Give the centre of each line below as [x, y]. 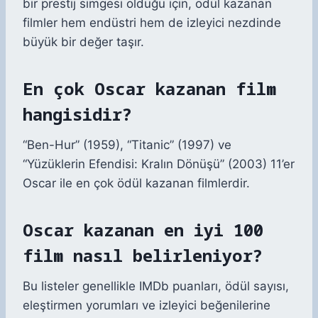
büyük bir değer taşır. [83, 42]
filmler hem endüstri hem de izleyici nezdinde [152, 23]
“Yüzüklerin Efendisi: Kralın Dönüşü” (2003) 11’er [159, 164]
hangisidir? [77, 114]
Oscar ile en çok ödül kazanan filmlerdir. [136, 183]
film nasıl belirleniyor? [143, 256]
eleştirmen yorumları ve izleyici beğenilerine [147, 306]
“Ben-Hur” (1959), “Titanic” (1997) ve [127, 145]
